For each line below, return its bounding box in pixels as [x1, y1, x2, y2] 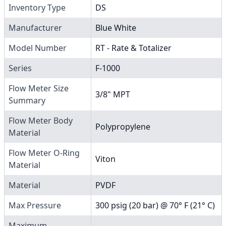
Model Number [9, 42, 67, 53]
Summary [9, 94, 45, 106]
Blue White [95, 22, 136, 33]
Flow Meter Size [9, 82, 69, 94]
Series [9, 62, 32, 74]
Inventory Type [9, 2, 66, 13]
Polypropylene [95, 121, 150, 132]
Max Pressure [9, 199, 61, 211]
